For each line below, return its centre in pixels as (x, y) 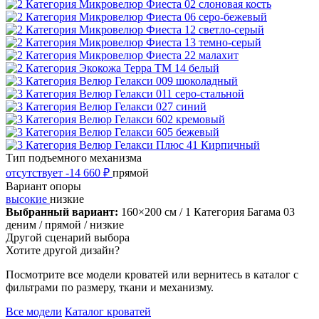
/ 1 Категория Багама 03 (237, 212)
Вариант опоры (43, 187)
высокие (28, 199)
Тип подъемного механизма (74, 158)
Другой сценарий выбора (68, 238)
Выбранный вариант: (62, 212)
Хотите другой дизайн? (63, 251)
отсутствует (36, 173)
